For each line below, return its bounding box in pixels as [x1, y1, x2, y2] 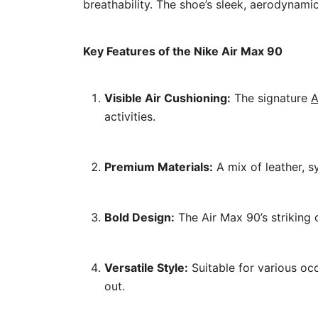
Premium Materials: [104, 160, 213, 175]
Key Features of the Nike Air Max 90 [83, 44, 283, 59]
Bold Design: [104, 210, 175, 225]
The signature [231, 91, 311, 106]
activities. [104, 109, 155, 124]
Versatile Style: [104, 261, 188, 275]
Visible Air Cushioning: [104, 91, 231, 106]
